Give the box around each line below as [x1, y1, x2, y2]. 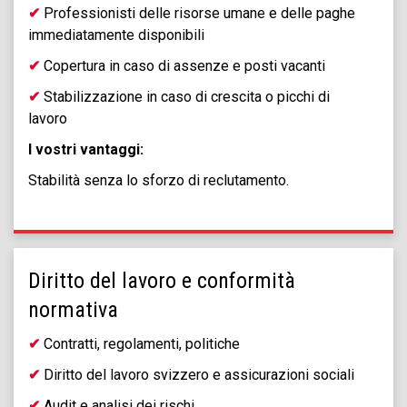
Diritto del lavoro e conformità [28, 268, 295, 293]
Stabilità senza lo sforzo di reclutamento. [28, 172, 289, 189]
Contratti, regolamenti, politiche [44, 335, 240, 352]
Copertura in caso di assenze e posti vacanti [44, 57, 325, 74]
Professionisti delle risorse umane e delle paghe [40, 5, 355, 22]
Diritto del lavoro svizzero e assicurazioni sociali [40, 366, 354, 383]
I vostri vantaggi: [28, 141, 144, 158]
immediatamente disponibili [28, 26, 204, 44]
